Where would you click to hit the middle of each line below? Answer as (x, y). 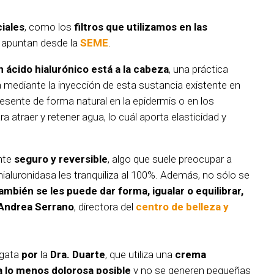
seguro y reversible (61, 159)
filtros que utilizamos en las (141, 27)
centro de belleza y (182, 207)
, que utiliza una (140, 255)
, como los (49, 27)
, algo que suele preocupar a (170, 159)
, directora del (105, 207)
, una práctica (198, 69)
